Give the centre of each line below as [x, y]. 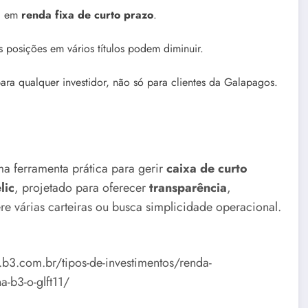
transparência [188, 187]
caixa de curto [207, 168]
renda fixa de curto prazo [87, 14]
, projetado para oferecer [82, 187]
